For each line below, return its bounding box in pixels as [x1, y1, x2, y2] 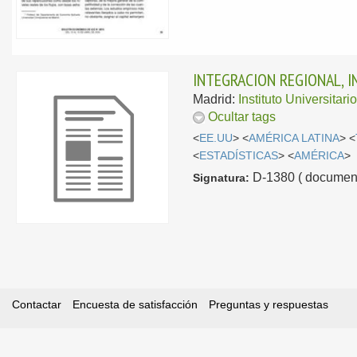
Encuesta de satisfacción [73, 298, 198, 312]
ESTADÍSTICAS [199, 149, 279, 162]
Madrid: [193, 92, 239, 107]
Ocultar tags [208, 110, 277, 124]
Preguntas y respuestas [209, 298, 328, 312]
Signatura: [193, 171, 250, 184]
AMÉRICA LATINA [249, 131, 340, 144]
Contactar [12, 298, 61, 312]
